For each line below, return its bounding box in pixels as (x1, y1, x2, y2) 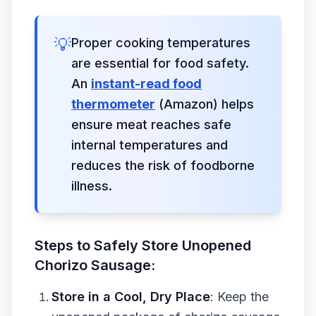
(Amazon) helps (155, 97, 254, 111)
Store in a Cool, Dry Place (51, 289, 210, 304)
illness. (71, 178, 112, 193)
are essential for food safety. (71, 56, 249, 71)
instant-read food (91, 76, 202, 91)
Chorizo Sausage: (35, 257, 155, 274)
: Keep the (210, 289, 269, 304)
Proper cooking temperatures (71, 35, 250, 50)
